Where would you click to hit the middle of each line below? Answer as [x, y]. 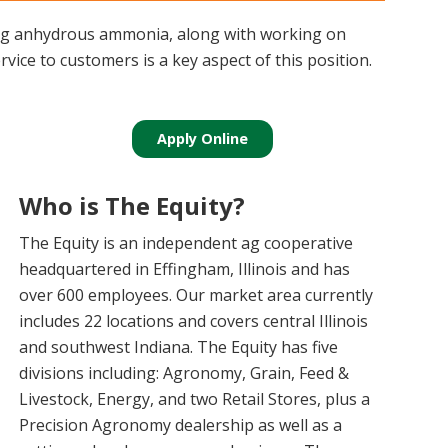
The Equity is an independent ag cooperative [186, 243]
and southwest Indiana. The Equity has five [179, 347]
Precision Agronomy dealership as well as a [181, 425]
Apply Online [203, 138]
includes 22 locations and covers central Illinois [194, 321]
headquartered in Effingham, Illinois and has [185, 269]
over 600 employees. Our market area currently [196, 295]
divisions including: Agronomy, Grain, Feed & [184, 373]
